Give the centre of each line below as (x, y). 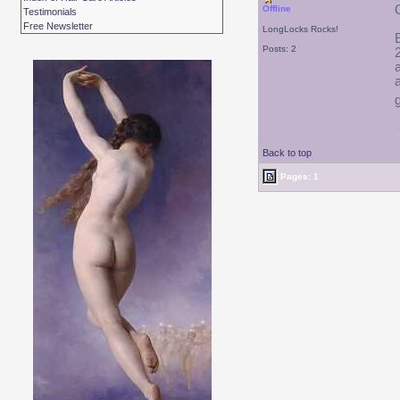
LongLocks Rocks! (300, 29)
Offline (276, 8)
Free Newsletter (58, 26)
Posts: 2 (279, 49)
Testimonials (50, 12)
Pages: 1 (298, 176)
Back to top (287, 153)
